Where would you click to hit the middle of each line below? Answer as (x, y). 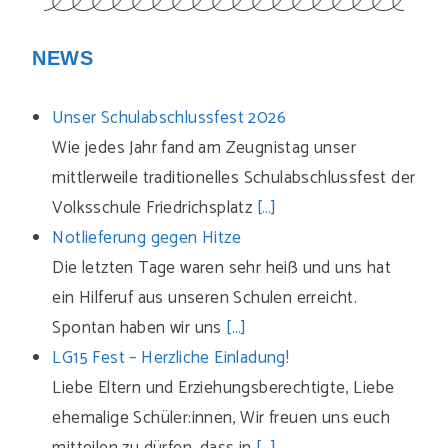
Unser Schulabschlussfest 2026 (169, 118)
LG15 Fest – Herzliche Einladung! (171, 358)
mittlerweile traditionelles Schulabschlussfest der (234, 178)
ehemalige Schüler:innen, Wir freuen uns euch (221, 418)
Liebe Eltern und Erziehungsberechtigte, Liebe (223, 388)
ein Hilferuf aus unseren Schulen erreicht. (205, 298)
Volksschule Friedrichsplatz (154, 208)
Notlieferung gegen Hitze (147, 238)
